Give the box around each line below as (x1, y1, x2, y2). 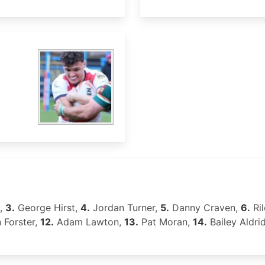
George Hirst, (15, 202, 80, 214)
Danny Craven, (169, 202, 241, 214)
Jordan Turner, (90, 202, 160, 214)
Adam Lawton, (54, 216, 124, 228)
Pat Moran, (138, 216, 193, 228)
